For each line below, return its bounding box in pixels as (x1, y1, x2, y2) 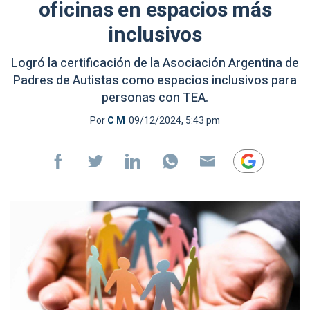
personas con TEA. (102, 89, 208, 107)
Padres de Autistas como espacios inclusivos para (13, 71, 297, 90)
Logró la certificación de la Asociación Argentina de (11, 54, 299, 73)
